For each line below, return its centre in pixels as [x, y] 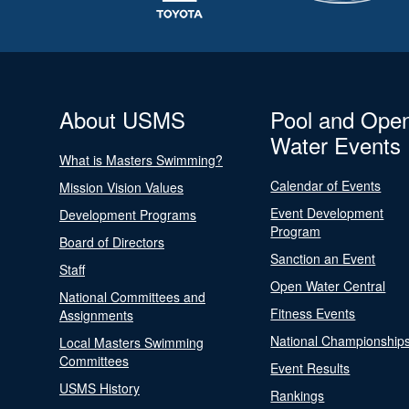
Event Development [327, 213]
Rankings [298, 395]
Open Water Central [328, 286]
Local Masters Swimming [131, 342]
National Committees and [132, 297]
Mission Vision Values [121, 187]
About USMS [122, 119]
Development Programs [128, 215]
